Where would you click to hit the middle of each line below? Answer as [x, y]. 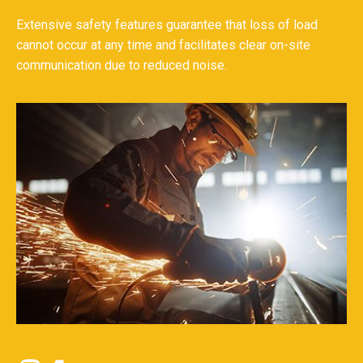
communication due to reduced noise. [122, 66]
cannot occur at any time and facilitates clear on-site [163, 45]
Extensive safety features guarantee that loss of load [167, 25]
